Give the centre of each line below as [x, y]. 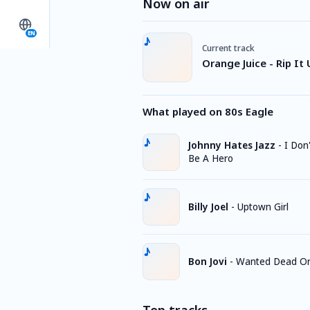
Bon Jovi [208, 261]
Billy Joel [208, 207]
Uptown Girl [263, 207]
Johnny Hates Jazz [232, 145]
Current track [228, 48]
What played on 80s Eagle [208, 111]
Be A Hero [211, 158]
